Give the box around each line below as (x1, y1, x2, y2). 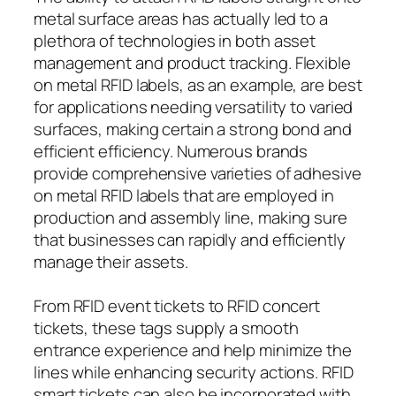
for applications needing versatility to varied (34, 95, 354, 118)
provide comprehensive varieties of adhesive (34, 161, 362, 185)
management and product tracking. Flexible (34, 50, 351, 74)
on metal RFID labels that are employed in (34, 183, 334, 207)
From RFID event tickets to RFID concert (34, 293, 321, 317)
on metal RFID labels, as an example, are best (34, 72, 362, 96)
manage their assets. (34, 249, 188, 273)
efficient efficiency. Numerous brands (34, 139, 308, 163)
